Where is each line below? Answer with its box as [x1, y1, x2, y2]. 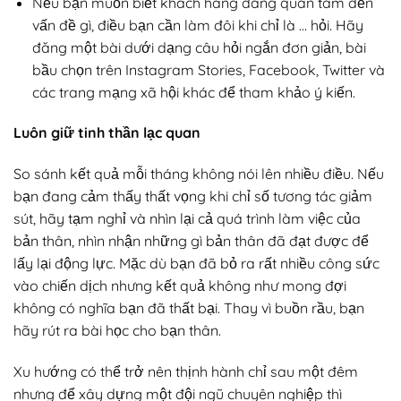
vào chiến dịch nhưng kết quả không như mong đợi [13, 277, 346, 295]
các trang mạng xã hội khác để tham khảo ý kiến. [31, 82, 355, 101]
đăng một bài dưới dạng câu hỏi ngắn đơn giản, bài [31, 38, 366, 56]
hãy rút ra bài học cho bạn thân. [13, 321, 221, 340]
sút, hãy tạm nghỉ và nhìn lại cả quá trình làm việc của [13, 209, 361, 228]
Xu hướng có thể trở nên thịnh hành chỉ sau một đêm [13, 362, 358, 380]
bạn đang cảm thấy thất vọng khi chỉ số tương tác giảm [13, 187, 372, 206]
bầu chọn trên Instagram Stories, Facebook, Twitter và [31, 60, 385, 79]
